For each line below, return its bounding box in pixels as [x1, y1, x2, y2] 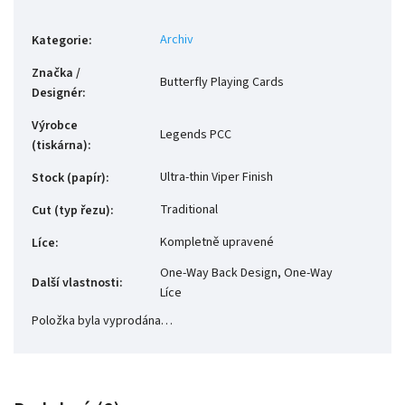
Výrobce [32, 117, 78, 136]
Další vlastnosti [32, 274, 119, 293]
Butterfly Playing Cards [160, 73, 284, 92]
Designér [32, 84, 82, 103]
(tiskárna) [32, 137, 88, 155]
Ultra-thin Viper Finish [160, 168, 273, 187]
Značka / [32, 64, 80, 83]
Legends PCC [160, 126, 231, 145]
